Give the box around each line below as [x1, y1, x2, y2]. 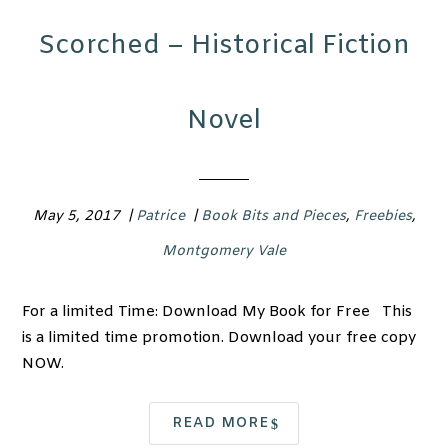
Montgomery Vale [162, 242, 286, 262]
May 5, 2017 [32, 207, 124, 227]
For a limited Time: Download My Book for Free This [22, 302, 413, 323]
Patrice [135, 207, 185, 227]
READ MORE [171, 414, 269, 434]
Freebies [353, 207, 412, 227]
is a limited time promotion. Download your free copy [22, 328, 417, 349]
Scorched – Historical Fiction [38, 29, 410, 65]
